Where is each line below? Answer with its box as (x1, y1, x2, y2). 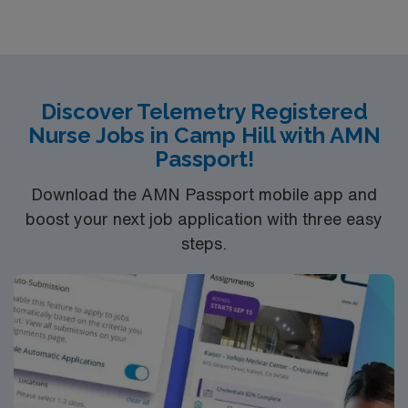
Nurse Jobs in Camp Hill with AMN (27, 121, 381, 148)
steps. (181, 235, 227, 251)
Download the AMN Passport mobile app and (31, 186, 377, 202)
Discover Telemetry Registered (40, 97, 368, 125)
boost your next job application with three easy (25, 210, 382, 227)
